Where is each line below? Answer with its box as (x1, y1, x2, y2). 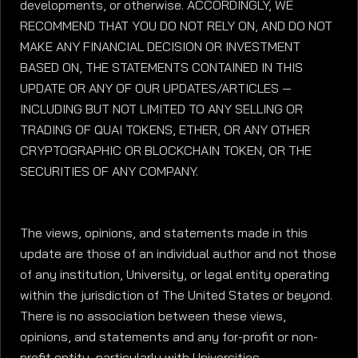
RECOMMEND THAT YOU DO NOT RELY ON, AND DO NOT (20, 15, 332, 38)
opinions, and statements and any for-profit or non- (20, 325, 318, 348)
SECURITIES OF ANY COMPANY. (20, 161, 198, 183)
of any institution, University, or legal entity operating (20, 263, 329, 285)
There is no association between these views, (20, 304, 286, 327)
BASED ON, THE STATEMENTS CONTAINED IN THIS (20, 57, 303, 79)
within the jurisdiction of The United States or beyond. (20, 284, 332, 306)
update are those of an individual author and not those (20, 242, 336, 265)
